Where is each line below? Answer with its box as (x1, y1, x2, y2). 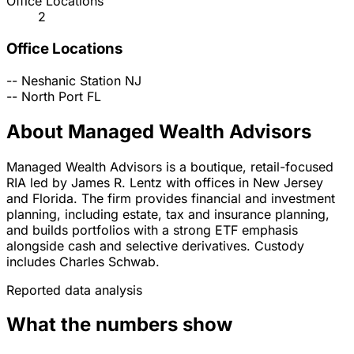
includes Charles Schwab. (6, 253, 160, 269)
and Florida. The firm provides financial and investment (6, 190, 335, 206)
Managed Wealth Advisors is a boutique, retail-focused (6, 158, 333, 175)
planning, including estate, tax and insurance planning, (6, 205, 330, 222)
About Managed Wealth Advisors (6, 119, 311, 143)
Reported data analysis (6, 281, 142, 298)
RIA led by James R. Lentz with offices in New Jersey (6, 174, 323, 190)
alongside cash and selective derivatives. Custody (6, 237, 304, 254)
